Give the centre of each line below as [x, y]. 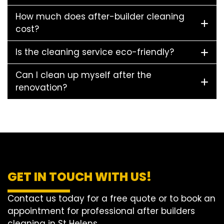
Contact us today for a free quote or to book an [111, 199]
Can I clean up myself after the [83, 75]
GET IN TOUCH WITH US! [79, 177]
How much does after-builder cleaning [100, 17]
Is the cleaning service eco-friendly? [95, 52]
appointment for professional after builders [101, 211]
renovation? [41, 88]
